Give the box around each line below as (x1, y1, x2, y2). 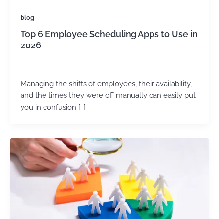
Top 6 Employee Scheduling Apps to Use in (20, 29, 197, 40)
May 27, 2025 (44, 63, 81, 70)
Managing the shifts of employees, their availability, (20, 79, 192, 88)
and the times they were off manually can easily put (20, 91, 196, 100)
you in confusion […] (20, 103, 86, 111)
